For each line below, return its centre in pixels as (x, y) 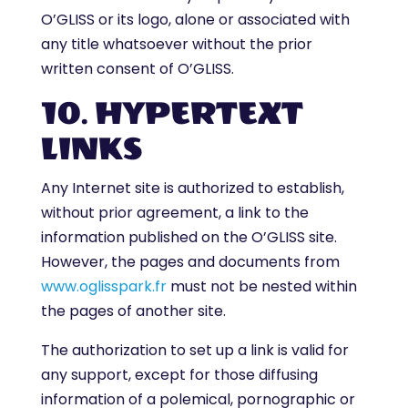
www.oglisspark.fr (103, 286)
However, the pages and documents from (190, 262)
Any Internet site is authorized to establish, (192, 188)
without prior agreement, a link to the (174, 213)
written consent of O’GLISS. (137, 69)
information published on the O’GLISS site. (189, 237)
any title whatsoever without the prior (176, 44)
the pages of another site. (133, 311)
